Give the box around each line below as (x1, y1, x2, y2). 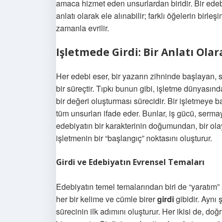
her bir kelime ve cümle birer (56, 193, 157, 205)
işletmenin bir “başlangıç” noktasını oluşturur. (56, 132, 212, 144)
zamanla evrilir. (56, 22, 109, 34)
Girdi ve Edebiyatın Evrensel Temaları (56, 157, 205, 167)
